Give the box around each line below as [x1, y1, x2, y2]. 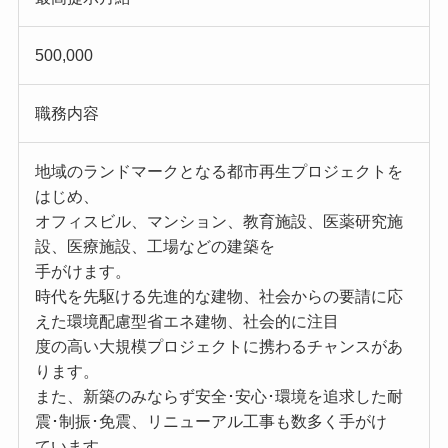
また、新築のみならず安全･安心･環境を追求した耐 [34, 388, 403, 406]
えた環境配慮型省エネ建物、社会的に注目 [34, 313, 339, 331]
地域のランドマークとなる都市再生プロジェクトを [34, 163, 403, 181]
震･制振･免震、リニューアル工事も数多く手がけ [34, 413, 387, 431]
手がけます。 [34, 263, 131, 281]
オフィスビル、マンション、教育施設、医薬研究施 [34, 213, 403, 231]
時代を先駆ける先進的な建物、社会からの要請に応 [34, 288, 403, 306]
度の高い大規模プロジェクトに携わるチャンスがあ [34, 338, 403, 356]
